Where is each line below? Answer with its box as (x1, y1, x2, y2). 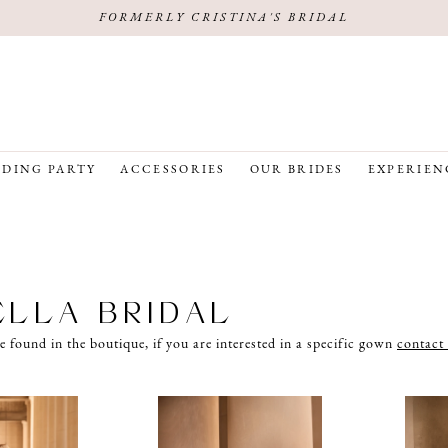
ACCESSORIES (120, 164, 226, 177)
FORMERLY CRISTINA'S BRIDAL (99, 12, 349, 24)
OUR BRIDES (249, 164, 344, 177)
